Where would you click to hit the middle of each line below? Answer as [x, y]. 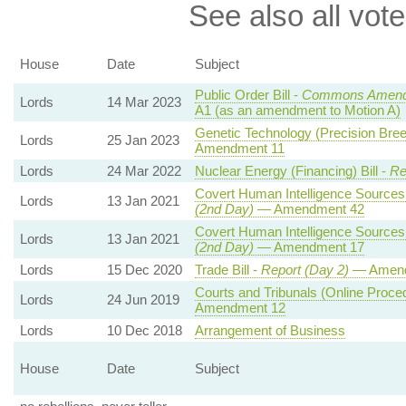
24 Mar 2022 [144, 171]
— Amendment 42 [309, 209]
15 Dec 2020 [144, 270]
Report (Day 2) [304, 270]
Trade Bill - [227, 270]
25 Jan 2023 [143, 140]
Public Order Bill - [248, 95]
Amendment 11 [239, 149]
